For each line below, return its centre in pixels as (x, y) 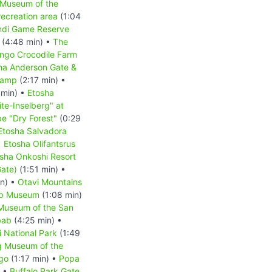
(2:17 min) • (41, 80)
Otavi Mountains (50, 182)
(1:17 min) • (34, 258)
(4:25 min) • (37, 220)
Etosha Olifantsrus (39, 143)
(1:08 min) (61, 194)
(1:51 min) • (41, 169)
